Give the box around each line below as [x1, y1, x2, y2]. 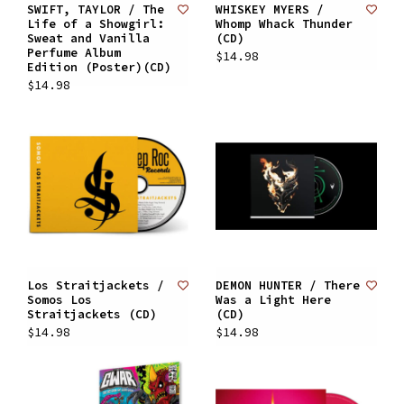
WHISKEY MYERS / [216, 2, 324, 17]
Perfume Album [27, 45, 121, 60]
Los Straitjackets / [27, 278, 164, 293]
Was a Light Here [216, 292, 331, 308]
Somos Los [27, 292, 92, 308]
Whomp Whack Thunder [216, 16, 353, 32]
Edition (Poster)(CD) [27, 60, 171, 75]
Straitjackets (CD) [27, 307, 157, 322]
